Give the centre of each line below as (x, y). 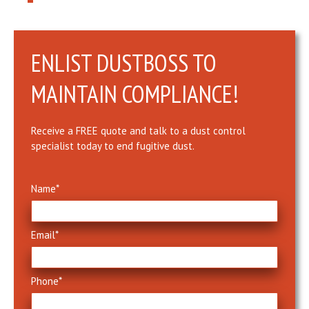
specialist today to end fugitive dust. (113, 146)
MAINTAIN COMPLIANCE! (135, 93)
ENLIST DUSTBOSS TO (124, 62)
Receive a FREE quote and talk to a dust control (138, 130)
